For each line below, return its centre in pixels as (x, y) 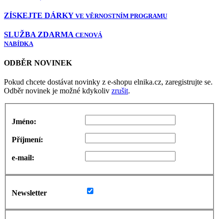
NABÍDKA (19, 44)
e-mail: (23, 157)
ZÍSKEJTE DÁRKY (40, 16)
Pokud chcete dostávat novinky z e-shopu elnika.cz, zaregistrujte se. (108, 82)
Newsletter (29, 193)
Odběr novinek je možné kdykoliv (58, 91)
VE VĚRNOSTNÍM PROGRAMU (121, 16)
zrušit (120, 91)
